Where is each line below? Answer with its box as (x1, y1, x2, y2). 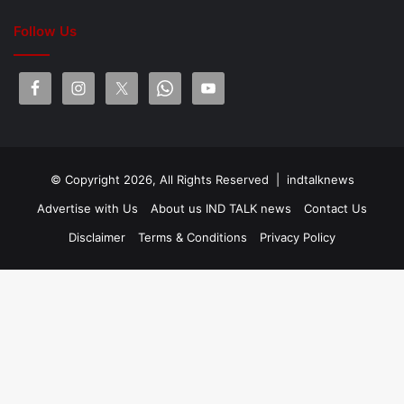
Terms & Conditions (138, 229, 247, 244)
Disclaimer (69, 229, 125, 244)
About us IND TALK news (151, 200, 291, 216)
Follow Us (14, 22, 77, 40)
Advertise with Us (37, 200, 138, 216)
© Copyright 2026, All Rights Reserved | (50, 171, 287, 187)
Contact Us (304, 200, 367, 216)
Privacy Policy (260, 229, 335, 244)
